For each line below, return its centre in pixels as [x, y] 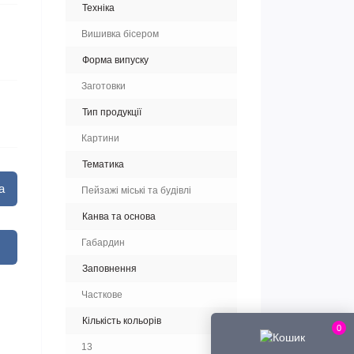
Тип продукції [112, 112]
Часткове [102, 294]
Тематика [103, 164]
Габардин [103, 242]
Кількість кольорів [122, 320]
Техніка [98, 8]
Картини [100, 138]
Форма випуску [115, 60]
